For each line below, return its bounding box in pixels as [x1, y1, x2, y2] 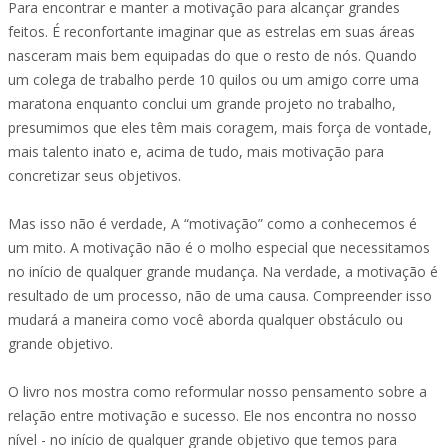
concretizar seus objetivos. [8, 166, 181, 185]
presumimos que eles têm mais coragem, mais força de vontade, [8, 118, 432, 137]
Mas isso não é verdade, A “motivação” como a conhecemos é [8, 214, 417, 233]
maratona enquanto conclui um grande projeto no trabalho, [8, 94, 396, 113]
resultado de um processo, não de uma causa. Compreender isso [8, 286, 432, 305]
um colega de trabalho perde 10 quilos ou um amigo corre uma [8, 70, 419, 89]
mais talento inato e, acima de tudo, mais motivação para [8, 142, 384, 161]
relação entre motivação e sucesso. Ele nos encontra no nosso [8, 406, 417, 425]
